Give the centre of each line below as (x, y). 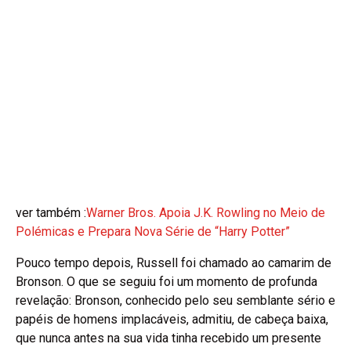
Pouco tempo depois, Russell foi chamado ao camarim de (174, 262)
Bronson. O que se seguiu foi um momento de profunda (166, 281)
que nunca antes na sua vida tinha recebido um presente (168, 338)
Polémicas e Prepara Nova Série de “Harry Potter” (153, 231)
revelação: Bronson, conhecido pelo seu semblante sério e (175, 300)
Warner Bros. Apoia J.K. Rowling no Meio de (206, 212)
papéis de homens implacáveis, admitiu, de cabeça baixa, (172, 319)
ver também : (51, 212)
